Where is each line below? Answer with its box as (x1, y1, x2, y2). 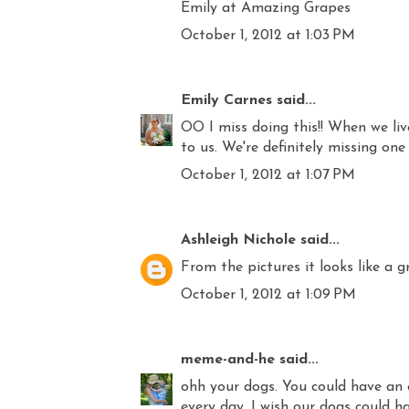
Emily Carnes (181, 92, 272, 108)
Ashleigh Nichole (181, 232, 296, 247)
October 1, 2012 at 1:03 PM (181, 27, 355, 43)
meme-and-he (181, 351, 275, 367)
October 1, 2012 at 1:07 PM (181, 167, 355, 183)
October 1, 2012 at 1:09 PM (181, 287, 356, 302)
